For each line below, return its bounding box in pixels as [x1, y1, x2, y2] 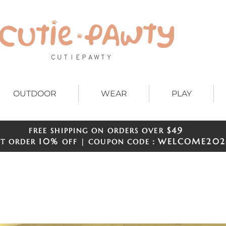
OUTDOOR [13, 89, 56, 99]
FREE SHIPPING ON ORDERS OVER [28, 126, 167, 136]
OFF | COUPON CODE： [59, 137, 158, 147]
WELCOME [158, 136, 207, 147]
